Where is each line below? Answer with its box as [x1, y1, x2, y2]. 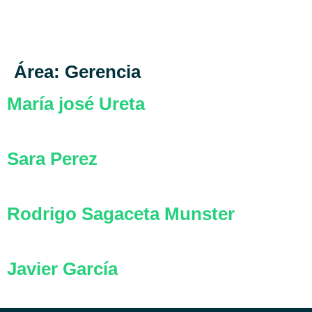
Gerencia [65, 62, 141, 81]
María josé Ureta [7, 94, 145, 114]
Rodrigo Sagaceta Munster [7, 204, 235, 224]
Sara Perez [7, 149, 97, 169]
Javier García [7, 259, 118, 279]
